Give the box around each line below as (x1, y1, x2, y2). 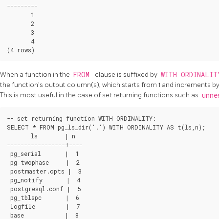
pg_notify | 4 (7, 175, 80, 184)
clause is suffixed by (95, 70, 159, 79)
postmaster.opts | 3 (7, 167, 82, 175)
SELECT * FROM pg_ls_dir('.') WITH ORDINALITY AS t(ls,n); (7, 123, 205, 131)
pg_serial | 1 (7, 149, 79, 157)
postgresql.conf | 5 (7, 184, 81, 193)
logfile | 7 (7, 202, 80, 210)
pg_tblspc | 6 (7, 193, 79, 201)
